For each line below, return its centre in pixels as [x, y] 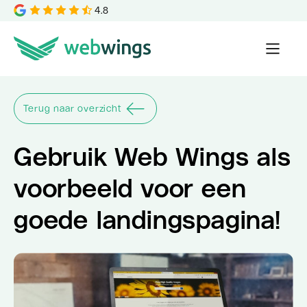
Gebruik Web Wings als [152, 156]
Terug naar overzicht [72, 109]
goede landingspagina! [147, 219]
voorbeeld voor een [130, 188]
